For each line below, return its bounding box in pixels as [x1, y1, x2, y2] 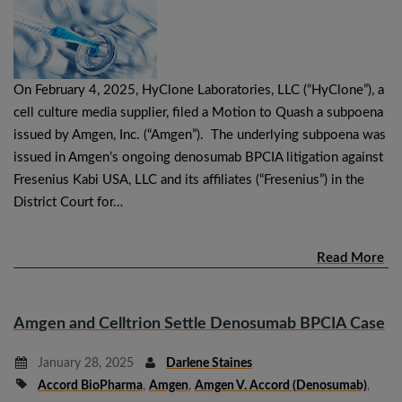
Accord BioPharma [37, 379, 143, 392]
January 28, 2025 [33, 356, 134, 370]
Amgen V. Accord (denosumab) [194, 379, 367, 392]
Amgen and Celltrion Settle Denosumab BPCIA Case [13, 315, 385, 332]
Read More [317, 250, 384, 265]
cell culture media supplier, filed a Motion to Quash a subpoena [13, 105, 383, 119]
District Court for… [13, 195, 123, 209]
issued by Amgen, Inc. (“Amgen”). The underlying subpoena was [13, 127, 386, 142]
